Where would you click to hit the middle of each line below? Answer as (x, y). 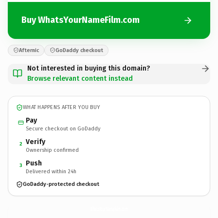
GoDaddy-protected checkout (61, 184)
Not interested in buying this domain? (89, 68)
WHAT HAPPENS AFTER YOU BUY (62, 107)
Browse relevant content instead (80, 78)
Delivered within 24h (51, 171)
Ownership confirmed (52, 150)
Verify (36, 142)
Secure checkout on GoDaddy (63, 128)
